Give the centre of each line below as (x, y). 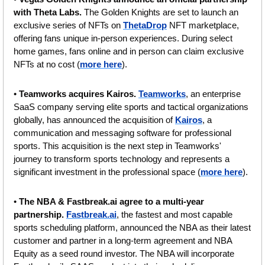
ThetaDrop (145, 25)
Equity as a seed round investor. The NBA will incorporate (124, 253)
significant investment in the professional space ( (107, 172)
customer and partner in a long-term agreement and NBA (123, 240)
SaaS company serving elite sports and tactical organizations (131, 106)
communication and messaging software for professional (122, 132)
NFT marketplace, (203, 25)
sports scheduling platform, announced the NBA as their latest (132, 227)
